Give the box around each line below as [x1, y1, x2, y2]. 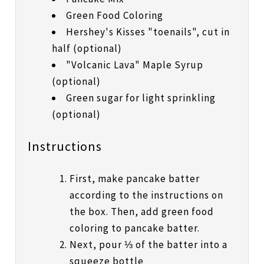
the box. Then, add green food [69, 205, 214, 219]
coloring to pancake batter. [69, 222, 200, 235]
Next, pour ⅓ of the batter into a [69, 238, 227, 252]
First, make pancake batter [69, 172, 200, 186]
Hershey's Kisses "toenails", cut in [65, 25, 230, 39]
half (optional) [51, 42, 122, 55]
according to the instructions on [69, 189, 223, 202]
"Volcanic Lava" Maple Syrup [65, 58, 203, 72]
